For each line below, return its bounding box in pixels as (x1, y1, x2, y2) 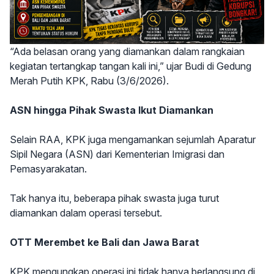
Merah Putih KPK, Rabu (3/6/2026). (10, 75, 169, 87)
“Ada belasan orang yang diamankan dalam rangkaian (10, 45, 245, 58)
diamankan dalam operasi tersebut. (10, 207, 162, 220)
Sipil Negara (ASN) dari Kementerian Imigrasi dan (10, 148, 224, 161)
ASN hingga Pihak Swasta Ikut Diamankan (10, 104, 213, 117)
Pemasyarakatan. (10, 163, 87, 176)
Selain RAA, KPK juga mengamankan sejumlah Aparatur (10, 133, 256, 146)
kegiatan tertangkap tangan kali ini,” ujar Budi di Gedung (10, 60, 251, 73)
